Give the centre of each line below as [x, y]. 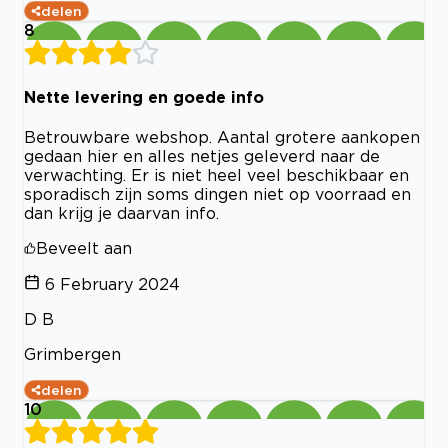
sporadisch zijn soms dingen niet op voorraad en [217, 194]
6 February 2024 [112, 284]
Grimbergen [72, 354]
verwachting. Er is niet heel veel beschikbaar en [216, 175]
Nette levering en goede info [144, 97]
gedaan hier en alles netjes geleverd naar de [202, 156]
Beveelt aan [84, 248]
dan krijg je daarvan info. [121, 213]
